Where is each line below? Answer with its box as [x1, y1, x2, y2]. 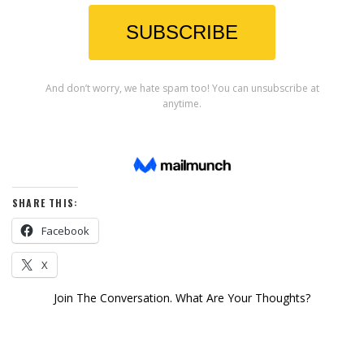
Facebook [41, 223, 89, 238]
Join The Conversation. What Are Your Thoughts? [54, 289, 310, 305]
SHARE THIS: [12, 195, 79, 210]
